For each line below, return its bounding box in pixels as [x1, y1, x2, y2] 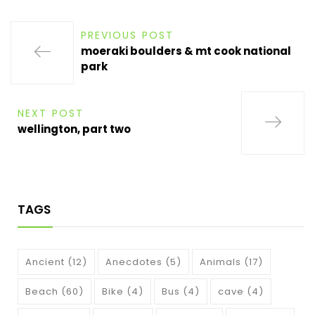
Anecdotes [105, 255, 162, 269]
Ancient [25, 255, 65, 269]
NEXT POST [18, 106, 84, 120]
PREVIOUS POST [81, 28, 174, 42]
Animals [200, 255, 241, 269]
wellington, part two [18, 122, 131, 136]
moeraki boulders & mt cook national [81, 44, 291, 58]
